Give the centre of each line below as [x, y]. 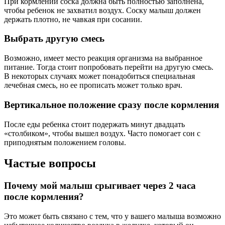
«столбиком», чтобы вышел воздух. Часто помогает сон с [102, 133]
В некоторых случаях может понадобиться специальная [99, 76]
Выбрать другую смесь [54, 39]
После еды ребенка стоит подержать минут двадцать [94, 124]
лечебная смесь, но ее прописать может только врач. [93, 85]
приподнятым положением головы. [65, 142]
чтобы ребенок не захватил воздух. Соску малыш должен [102, 10]
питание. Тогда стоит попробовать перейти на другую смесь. [109, 67]
